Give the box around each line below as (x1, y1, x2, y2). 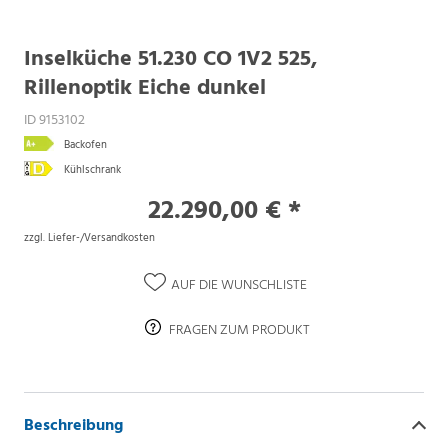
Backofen (64, 136, 107, 152)
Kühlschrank (64, 161, 121, 177)
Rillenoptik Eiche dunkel (24, 69, 266, 102)
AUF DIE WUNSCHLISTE (171, 274, 307, 294)
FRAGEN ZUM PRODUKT (168, 319, 310, 339)
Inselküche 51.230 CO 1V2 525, (24, 40, 317, 73)
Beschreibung (24, 411, 123, 436)
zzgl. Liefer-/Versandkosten (24, 229, 155, 245)
